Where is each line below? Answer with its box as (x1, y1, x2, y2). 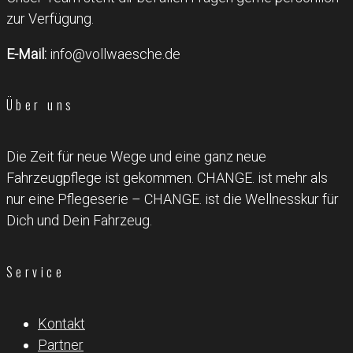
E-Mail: (6, 45, 46, 62)
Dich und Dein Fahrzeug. (6, 212, 152, 229)
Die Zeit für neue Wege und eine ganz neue (6, 148, 266, 165)
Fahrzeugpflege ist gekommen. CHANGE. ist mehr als (6, 169, 328, 187)
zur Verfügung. (6, 9, 94, 27)
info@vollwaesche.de (46, 45, 180, 62)
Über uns (6, 95, 75, 115)
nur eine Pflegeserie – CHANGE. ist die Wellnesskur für (6, 191, 339, 208)
